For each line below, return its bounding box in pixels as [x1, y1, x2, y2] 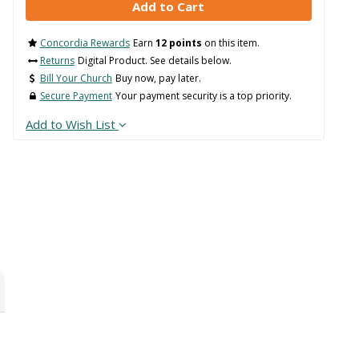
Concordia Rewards [39, 36, 130, 50]
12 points [155, 36, 202, 50]
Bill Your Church [39, 71, 112, 86]
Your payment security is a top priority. [115, 89, 292, 103]
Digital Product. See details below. [77, 54, 232, 68]
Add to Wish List [25, 116, 115, 133]
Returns [39, 54, 75, 68]
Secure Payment [39, 89, 112, 103]
